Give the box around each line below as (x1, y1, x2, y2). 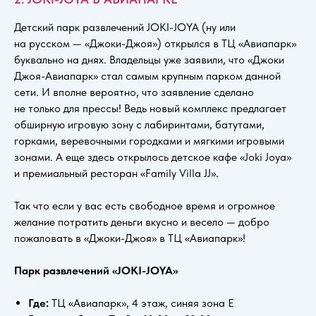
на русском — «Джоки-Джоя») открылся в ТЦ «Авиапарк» (14, 36, 296, 50)
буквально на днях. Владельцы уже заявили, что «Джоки (14, 52, 284, 66)
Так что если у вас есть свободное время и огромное (14, 198, 275, 212)
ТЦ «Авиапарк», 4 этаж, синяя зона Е (49, 296, 234, 310)
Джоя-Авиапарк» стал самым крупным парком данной (14, 68, 281, 83)
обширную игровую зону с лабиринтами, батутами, (14, 117, 265, 131)
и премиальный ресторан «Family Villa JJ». (14, 166, 219, 180)
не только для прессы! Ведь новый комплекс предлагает (14, 101, 286, 115)
